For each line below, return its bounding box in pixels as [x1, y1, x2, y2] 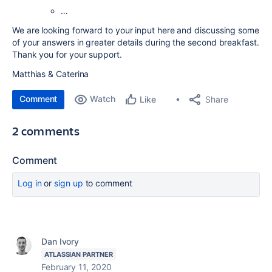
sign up [54, 178, 83, 188]
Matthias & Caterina [12, 69, 89, 79]
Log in [18, 178, 42, 188]
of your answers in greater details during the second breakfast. [12, 37, 259, 47]
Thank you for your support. [12, 49, 122, 59]
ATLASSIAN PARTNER [44, 250, 113, 259]
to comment [83, 178, 132, 188]
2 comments [12, 123, 80, 139]
